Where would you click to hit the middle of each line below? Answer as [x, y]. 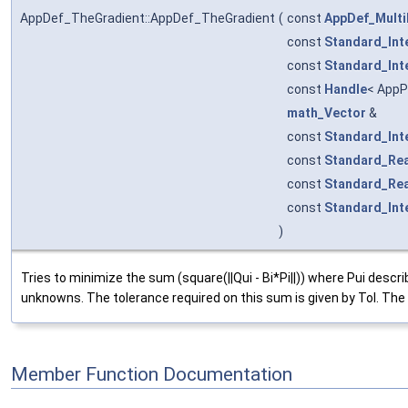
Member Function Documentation [152, 374]
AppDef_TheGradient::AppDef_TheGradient [148, 18]
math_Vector [326, 112]
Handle [346, 89]
